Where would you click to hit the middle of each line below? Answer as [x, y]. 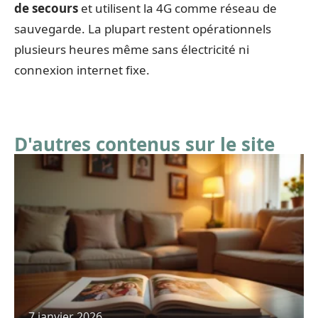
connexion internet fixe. [82, 70]
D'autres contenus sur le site [144, 144]
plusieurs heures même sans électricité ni [132, 49]
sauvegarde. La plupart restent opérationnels [143, 29]
